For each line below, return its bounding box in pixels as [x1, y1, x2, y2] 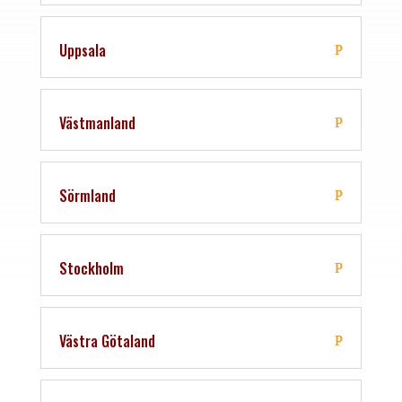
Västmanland [58, 111, 135, 134]
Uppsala [58, 39, 106, 61]
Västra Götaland [58, 329, 155, 352]
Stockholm [58, 257, 124, 279]
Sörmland [58, 184, 116, 206]
